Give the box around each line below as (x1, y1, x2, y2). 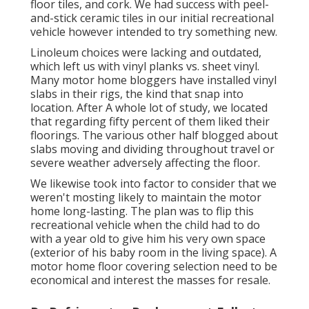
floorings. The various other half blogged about (30, 128, 278, 143)
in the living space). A (166, 245, 277, 261)
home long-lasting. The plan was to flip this (30, 203, 254, 219)
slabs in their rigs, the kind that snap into (30, 86, 243, 102)
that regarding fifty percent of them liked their (30, 114, 270, 130)
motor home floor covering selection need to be (30, 259, 277, 275)
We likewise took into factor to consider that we (30, 176, 277, 192)
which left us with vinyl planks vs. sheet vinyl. (30, 59, 259, 74)
